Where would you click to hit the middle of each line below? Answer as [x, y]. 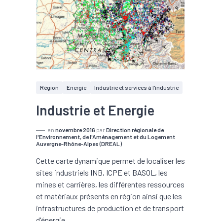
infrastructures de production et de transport [110, 208]
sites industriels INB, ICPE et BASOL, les [102, 172]
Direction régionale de [135, 130]
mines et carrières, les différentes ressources [110, 184]
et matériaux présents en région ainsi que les [109, 196]
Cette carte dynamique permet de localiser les [110, 161]
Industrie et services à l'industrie [136, 87]
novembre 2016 [75, 130]
